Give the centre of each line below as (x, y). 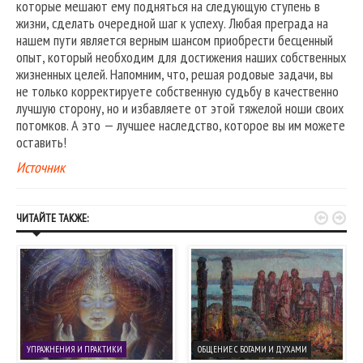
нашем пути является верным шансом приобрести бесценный (175, 41)
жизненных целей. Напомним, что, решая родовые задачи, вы (175, 75)
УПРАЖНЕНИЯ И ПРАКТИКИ (75, 349)
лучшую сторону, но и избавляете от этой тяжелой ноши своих (180, 109)
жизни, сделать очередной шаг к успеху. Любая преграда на (172, 23)
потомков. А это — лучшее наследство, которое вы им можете (181, 126)
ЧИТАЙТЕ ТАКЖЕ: (52, 218)
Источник (41, 168)
